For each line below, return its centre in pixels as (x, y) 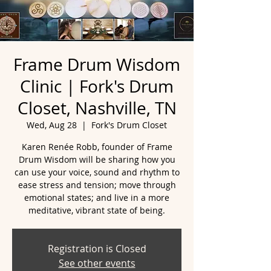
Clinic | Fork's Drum (97, 86)
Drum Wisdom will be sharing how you (97, 159)
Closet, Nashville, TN (97, 108)
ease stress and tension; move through (97, 185)
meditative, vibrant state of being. (97, 210)
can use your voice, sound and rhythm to (97, 172)
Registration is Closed (97, 249)
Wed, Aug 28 (52, 125)
